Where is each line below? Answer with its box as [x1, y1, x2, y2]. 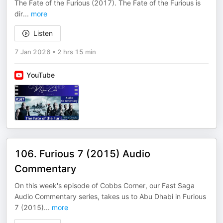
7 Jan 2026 [14, 48, 51, 56]
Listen [33, 29, 53, 37]
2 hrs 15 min [57, 48, 96, 56]
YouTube [26, 71, 55, 79]
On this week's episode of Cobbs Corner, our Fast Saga [14, 181, 195, 190]
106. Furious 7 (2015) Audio [14, 148, 150, 160]
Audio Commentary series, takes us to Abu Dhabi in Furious [14, 192, 206, 201]
